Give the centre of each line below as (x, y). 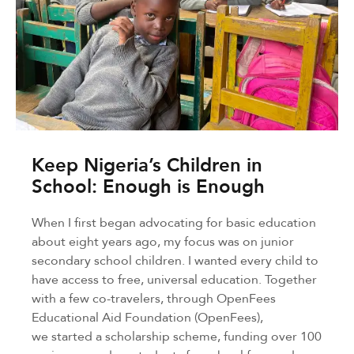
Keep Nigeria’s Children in (147, 164)
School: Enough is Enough (148, 186)
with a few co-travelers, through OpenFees (154, 298)
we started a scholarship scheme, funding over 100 (177, 335)
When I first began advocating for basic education (174, 222)
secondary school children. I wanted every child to (175, 260)
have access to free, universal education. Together (174, 279)
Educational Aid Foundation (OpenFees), (147, 316)
